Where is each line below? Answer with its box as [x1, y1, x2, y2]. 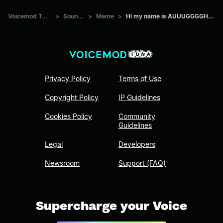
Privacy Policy [45, 74, 91, 83]
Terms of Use [118, 74, 161, 83]
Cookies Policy [45, 112, 92, 121]
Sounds [77, 12, 84, 20]
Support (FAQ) [118, 159, 166, 168]
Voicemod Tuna [42, 12, 48, 20]
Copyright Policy [45, 93, 99, 102]
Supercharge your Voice [36, 199, 187, 213]
